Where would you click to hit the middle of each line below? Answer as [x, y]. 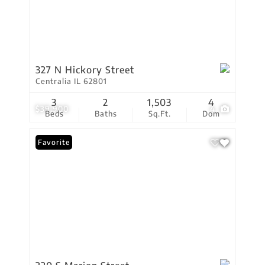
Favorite [54, 142]
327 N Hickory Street [85, 70]
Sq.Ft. [159, 114]
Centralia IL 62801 [71, 81]
